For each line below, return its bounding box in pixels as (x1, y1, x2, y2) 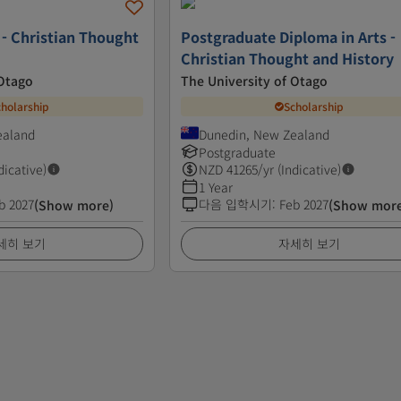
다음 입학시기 (199, 194, 273, 213)
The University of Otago (181, 71, 328, 90)
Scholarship (284, 98, 345, 115)
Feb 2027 (279, 194, 329, 213)
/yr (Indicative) (258, 159, 342, 178)
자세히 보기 (278, 234, 341, 252)
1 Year (199, 177, 234, 196)
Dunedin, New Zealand (199, 124, 330, 143)
